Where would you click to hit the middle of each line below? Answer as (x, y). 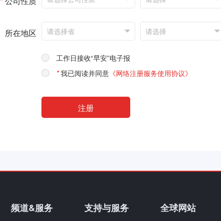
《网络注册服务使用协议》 (150, 73)
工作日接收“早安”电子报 (93, 58)
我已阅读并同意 (85, 73)
